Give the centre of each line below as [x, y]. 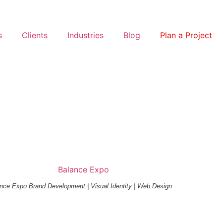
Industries [85, 35]
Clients [35, 35]
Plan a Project [186, 35]
